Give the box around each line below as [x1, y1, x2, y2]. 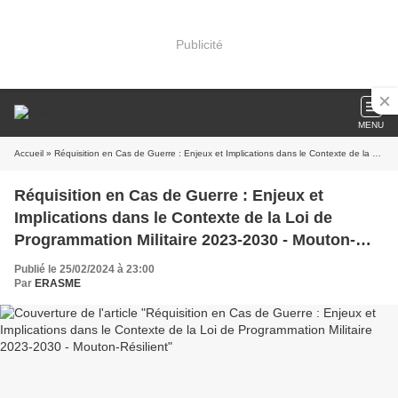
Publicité [175, 36, 223, 52]
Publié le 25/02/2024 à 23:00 [14, 263, 155, 275]
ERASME [35, 277, 81, 290]
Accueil [14, 148, 44, 158]
